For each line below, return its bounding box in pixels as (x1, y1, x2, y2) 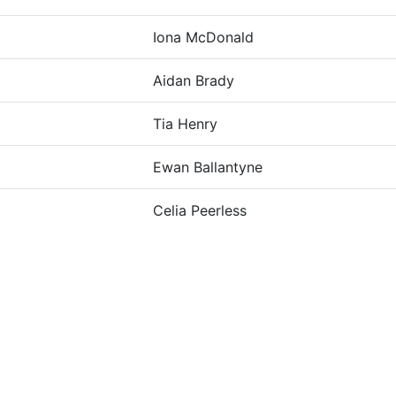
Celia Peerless (153, 202, 247, 219)
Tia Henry (153, 115, 217, 133)
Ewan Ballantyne (153, 158, 263, 176)
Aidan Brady (153, 72, 234, 89)
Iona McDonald (153, 28, 254, 46)
